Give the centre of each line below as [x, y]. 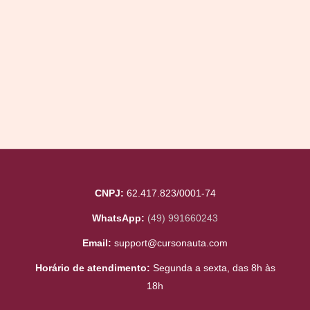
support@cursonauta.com [171, 243]
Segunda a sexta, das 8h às [212, 268]
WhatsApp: [118, 218]
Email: [97, 243]
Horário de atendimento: [92, 268]
